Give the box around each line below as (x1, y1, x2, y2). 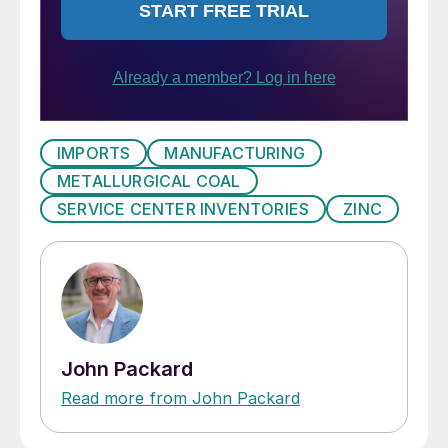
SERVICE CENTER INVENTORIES (57, 198, 310, 219)
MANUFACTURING (164, 142, 306, 163)
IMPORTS (57, 142, 131, 163)
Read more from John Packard (61, 387, 300, 408)
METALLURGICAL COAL (57, 170, 241, 191)
